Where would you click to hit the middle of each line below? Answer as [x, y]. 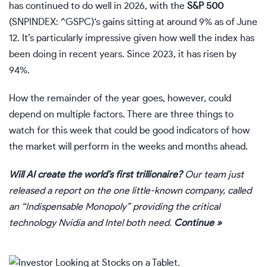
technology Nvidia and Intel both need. [91, 223]
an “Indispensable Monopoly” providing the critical [114, 207]
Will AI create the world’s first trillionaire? [96, 175]
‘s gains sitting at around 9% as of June [176, 22]
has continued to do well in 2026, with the [98, 6]
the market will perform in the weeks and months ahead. [128, 147]
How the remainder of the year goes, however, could [120, 99]
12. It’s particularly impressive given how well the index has [132, 38]
